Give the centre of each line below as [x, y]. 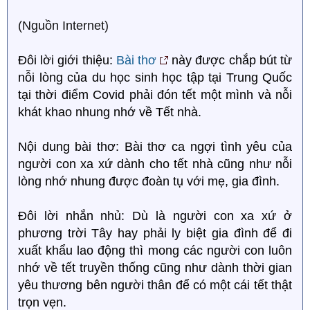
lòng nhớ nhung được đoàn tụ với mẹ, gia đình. [149, 181]
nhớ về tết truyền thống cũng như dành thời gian [155, 267]
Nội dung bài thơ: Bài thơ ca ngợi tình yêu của [155, 146]
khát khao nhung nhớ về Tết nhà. [110, 112]
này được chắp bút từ [230, 60]
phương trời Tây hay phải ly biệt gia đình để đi [155, 233]
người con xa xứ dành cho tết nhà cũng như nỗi [155, 164]
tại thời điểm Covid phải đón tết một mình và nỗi [155, 94]
